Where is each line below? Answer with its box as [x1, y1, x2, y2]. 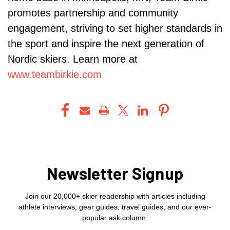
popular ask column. [82, 214, 148, 222]
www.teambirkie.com [8, 69, 102, 81]
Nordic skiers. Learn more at [8, 53, 138, 65]
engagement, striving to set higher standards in [8, 23, 222, 34]
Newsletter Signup [46, 163, 184, 183]
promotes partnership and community [8, 7, 178, 19]
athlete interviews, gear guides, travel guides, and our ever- [18, 203, 212, 212]
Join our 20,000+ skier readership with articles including [25, 192, 205, 201]
